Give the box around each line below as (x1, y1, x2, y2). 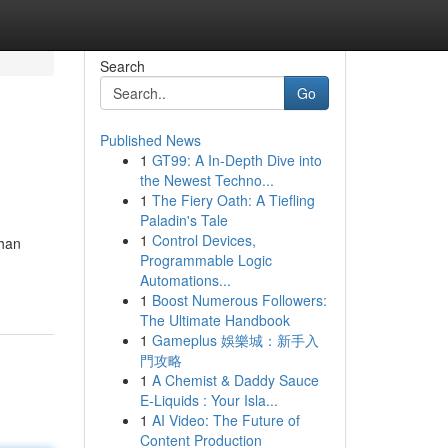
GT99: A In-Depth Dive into (151, 150, 322, 170)
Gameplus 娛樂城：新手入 (151, 330, 319, 350)
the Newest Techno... (139, 170, 274, 190)
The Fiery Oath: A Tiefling (151, 190, 315, 210)
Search (99, 56, 145, 76)
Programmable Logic (139, 250, 272, 270)
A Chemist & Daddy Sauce (151, 370, 319, 390)
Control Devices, (151, 230, 256, 250)
